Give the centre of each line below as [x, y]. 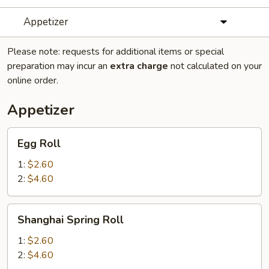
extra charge [139, 66]
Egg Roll [39, 144]
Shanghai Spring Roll [71, 220]
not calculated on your [215, 66]
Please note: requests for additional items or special [116, 52]
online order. [33, 80]
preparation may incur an [59, 66]
